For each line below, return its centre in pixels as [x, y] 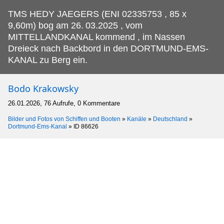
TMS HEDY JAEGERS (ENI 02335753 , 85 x [97, 14]
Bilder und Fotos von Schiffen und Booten [64, 119]
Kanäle [137, 119]
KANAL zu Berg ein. [48, 60]
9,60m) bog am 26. [46, 26]
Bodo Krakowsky [43, 89]
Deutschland [170, 119]
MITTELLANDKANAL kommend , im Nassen [96, 37]
